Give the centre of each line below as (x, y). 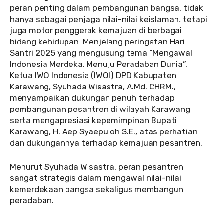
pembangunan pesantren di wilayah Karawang (100, 109)
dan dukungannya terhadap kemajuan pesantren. (106, 142)
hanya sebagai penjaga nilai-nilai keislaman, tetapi (109, 19)
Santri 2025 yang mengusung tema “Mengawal (101, 53)
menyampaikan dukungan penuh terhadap (92, 98)
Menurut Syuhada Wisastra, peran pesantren (97, 166)
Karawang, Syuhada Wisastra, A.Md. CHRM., (93, 86)
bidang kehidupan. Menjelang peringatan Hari (97, 41)
